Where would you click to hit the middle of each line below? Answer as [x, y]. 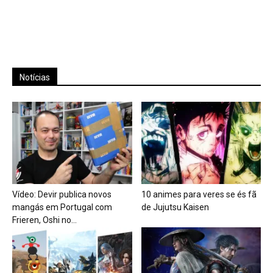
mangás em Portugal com [62, 207]
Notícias [35, 77]
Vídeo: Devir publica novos [62, 194]
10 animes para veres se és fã [199, 194]
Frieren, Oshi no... [44, 220]
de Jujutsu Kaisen [175, 207]
